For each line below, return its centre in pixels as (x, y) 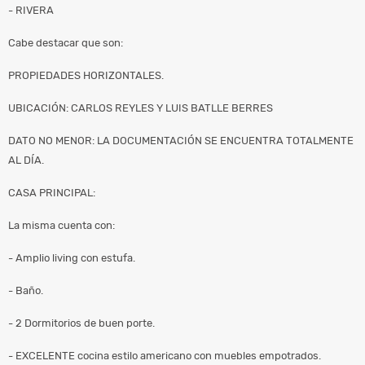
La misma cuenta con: (62, 225)
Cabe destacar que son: (66, 42)
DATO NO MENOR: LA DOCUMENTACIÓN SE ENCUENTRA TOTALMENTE (181, 140)
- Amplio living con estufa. (72, 257)
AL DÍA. (26, 160)
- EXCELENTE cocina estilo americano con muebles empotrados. (165, 355)
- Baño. (26, 290)
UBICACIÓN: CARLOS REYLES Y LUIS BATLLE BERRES (141, 108)
